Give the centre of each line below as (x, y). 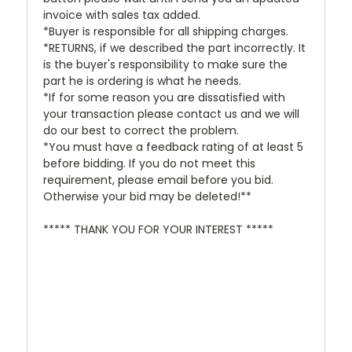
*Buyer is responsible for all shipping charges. (166, 31)
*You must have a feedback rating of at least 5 (173, 147)
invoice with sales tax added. (122, 15)
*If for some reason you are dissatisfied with (164, 97)
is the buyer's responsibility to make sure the (165, 64)
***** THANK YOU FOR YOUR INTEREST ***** (158, 229)
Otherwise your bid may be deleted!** (147, 196)
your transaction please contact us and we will (171, 114)
